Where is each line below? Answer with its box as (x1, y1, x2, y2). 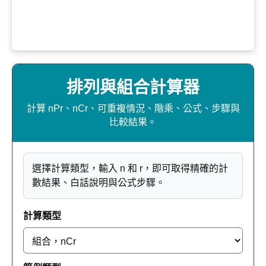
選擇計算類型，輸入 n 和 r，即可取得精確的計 (32, 163, 228, 173)
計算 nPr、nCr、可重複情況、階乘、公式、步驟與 (26, 103, 240, 113)
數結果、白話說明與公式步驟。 (32, 178, 165, 188)
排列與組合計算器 (66, 75, 199, 98)
